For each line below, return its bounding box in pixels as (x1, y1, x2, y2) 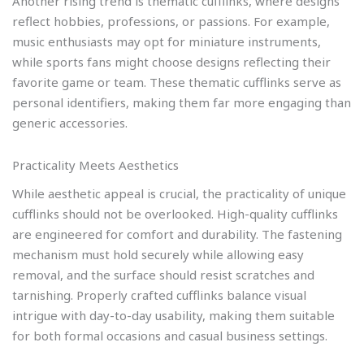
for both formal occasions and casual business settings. (12, 327, 327, 344)
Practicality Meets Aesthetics (12, 156, 179, 173)
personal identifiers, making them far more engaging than (12, 94, 351, 111)
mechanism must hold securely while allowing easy (12, 246, 304, 263)
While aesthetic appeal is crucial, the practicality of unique (12, 185, 346, 202)
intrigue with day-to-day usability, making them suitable (12, 307, 335, 324)
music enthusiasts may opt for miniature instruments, (12, 33, 321, 50)
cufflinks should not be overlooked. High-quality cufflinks (12, 206, 338, 223)
